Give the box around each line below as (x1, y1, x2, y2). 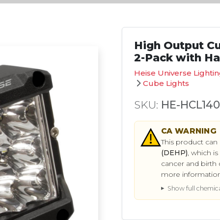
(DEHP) (161, 148, 188, 157)
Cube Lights (143, 79, 189, 88)
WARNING (174, 126, 217, 136)
